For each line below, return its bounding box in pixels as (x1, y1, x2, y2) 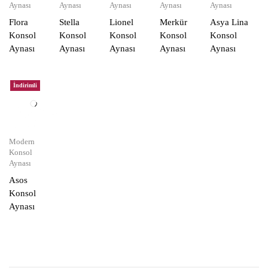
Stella (59, 17, 80, 28)
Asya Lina (210, 17, 248, 28)
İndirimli (13, 82, 37, 89)
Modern (9, 137, 35, 147)
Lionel (109, 17, 133, 28)
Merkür (160, 17, 187, 28)
